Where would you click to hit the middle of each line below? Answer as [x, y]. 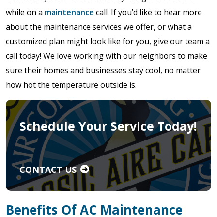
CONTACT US [48, 169]
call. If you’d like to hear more [148, 12]
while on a [25, 12]
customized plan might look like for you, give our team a [108, 41]
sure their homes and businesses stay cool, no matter [103, 70]
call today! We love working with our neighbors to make [107, 55]
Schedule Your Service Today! [108, 126]
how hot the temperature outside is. [73, 85]
